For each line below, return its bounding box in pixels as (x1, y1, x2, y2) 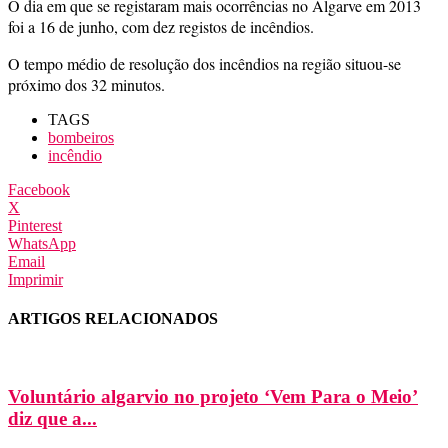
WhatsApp (8, 234, 76, 252)
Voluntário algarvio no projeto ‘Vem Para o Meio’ (8, 386, 418, 408)
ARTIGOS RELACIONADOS (8, 310, 218, 328)
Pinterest (8, 216, 62, 234)
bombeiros (48, 128, 114, 146)
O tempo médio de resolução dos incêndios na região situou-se (8, 52, 401, 74)
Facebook (8, 180, 70, 198)
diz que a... (8, 408, 97, 430)
